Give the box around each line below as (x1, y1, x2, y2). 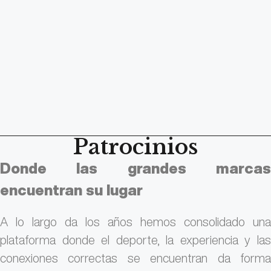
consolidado (184, 215, 253, 229)
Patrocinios (73, 134, 198, 160)
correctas (68, 252, 128, 265)
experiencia (180, 233, 245, 247)
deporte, (116, 233, 166, 247)
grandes (127, 161, 217, 176)
